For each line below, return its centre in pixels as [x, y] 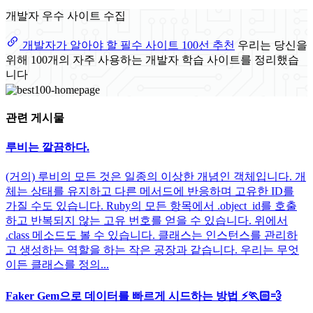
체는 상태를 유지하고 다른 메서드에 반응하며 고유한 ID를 [150, 191]
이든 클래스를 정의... [57, 265]
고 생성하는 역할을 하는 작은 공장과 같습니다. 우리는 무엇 [152, 250]
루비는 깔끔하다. [48, 147]
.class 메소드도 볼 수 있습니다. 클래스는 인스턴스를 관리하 [152, 235]
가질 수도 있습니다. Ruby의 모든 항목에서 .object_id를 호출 [151, 206]
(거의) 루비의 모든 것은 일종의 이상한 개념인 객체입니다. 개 [156, 177]
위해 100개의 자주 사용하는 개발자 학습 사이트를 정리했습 [152, 60]
